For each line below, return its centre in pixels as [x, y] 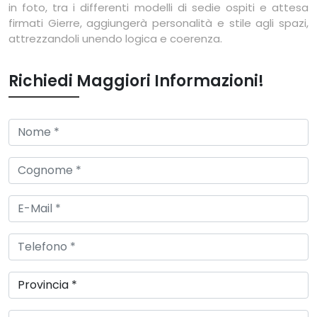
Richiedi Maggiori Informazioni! [136, 81]
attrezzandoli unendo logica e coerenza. [115, 39]
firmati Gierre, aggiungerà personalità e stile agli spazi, [158, 23]
